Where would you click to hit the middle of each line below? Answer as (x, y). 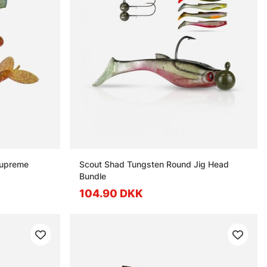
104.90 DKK (111, 194)
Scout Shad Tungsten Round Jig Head (154, 164)
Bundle (93, 176)
